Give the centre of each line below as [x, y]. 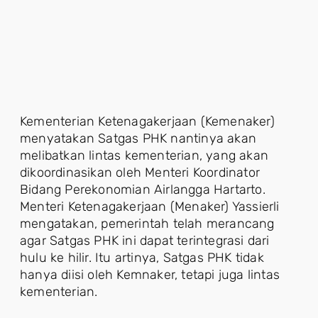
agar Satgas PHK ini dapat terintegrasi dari [145, 241]
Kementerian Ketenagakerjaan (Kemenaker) [147, 121]
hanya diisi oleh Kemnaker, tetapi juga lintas [150, 275]
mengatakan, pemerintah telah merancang [147, 224]
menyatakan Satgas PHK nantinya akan [138, 138]
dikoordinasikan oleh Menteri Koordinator [140, 172]
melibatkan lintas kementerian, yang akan [144, 155]
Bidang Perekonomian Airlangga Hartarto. [143, 190]
